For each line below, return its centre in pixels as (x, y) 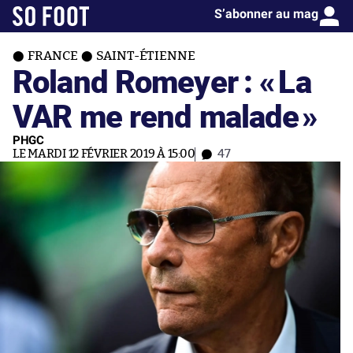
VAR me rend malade (156, 115)
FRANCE (53, 56)
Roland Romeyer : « (144, 81)
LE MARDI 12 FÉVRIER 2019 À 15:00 (104, 154)
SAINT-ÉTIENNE (146, 56)
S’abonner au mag (266, 14)
